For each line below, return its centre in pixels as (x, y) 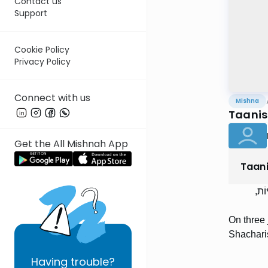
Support (31, 13)
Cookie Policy (42, 50)
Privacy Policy (42, 62)
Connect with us (52, 98)
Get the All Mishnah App (71, 144)
